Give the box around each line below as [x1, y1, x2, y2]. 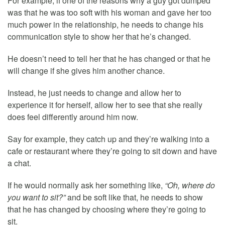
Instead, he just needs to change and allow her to [8, 87, 181, 99]
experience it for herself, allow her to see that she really [8, 99, 202, 111]
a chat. [8, 157, 31, 169]
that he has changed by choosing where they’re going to [8, 203, 206, 215]
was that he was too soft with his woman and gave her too [8, 7, 211, 19]
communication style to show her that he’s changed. [8, 31, 191, 43]
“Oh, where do [165, 179, 215, 191]
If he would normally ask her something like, [8, 179, 165, 191]
